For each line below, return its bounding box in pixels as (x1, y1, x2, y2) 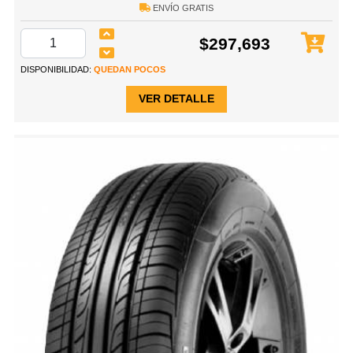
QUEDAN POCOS (94, 65, 165, 75)
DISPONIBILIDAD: (20, 65, 94, 75)
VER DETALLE (139, 92, 214, 106)
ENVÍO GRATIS (150, 3, 214, 13)
